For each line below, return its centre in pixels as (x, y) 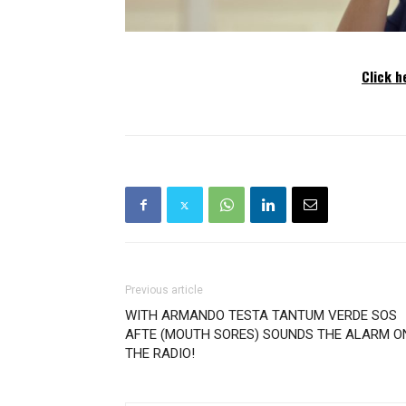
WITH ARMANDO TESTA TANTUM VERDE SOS (261, 315)
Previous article (164, 290)
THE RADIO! (160, 353)
